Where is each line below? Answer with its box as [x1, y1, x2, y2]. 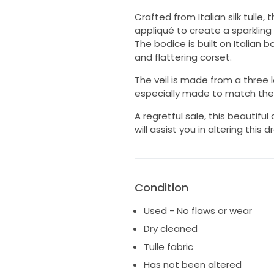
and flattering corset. [134, 50, 232, 64]
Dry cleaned [143, 222, 198, 235]
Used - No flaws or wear [143, 204, 252, 217]
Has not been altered [143, 258, 242, 272]
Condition [134, 179, 188, 195]
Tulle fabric [143, 240, 193, 253]
